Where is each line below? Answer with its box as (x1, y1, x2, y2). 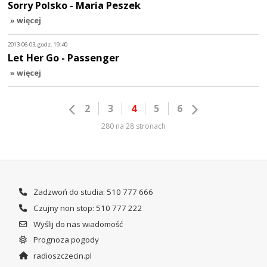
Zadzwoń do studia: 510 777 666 (31, 187, 153, 198)
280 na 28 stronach (101, 121, 166, 132)
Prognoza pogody (31, 234, 99, 246)
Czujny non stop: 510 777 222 (31, 203, 142, 214)
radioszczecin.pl (31, 250, 92, 262)
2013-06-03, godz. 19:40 (8, 41, 68, 49)
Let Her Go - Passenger (8, 50, 120, 64)
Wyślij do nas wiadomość (31, 218, 123, 229)
